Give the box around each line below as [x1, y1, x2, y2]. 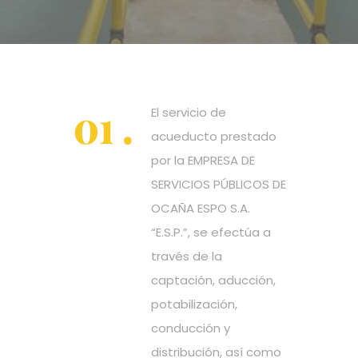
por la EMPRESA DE [151, 152, 255, 169]
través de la [151, 248, 222, 265]
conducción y [151, 320, 230, 337]
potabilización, [151, 296, 237, 313]
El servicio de [151, 104, 226, 121]
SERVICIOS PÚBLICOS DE [151, 176, 286, 193]
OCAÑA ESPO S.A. [151, 200, 250, 217]
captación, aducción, [151, 272, 276, 289]
